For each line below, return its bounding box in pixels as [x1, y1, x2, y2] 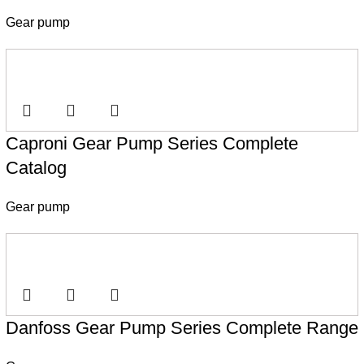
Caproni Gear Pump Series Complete [5, 132, 298, 154]
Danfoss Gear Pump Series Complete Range [5, 317, 358, 338]
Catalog [5, 157, 67, 178]
